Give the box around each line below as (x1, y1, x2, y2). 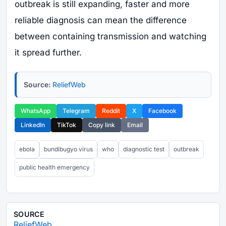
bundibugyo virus (44, 145, 93, 153)
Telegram (63, 106, 90, 115)
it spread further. (15, 47, 82, 58)
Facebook (148, 106, 177, 115)
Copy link (88, 121, 115, 129)
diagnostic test (123, 145, 164, 153)
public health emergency (19, 163, 90, 171)
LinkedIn (21, 121, 45, 129)
